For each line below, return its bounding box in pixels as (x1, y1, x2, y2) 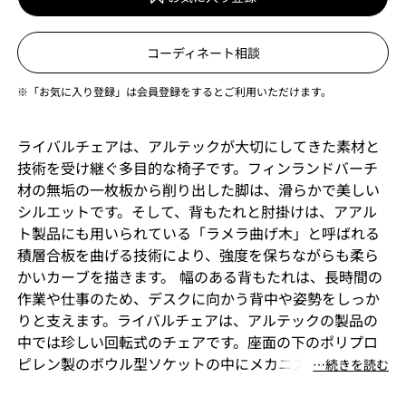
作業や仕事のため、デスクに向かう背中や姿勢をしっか (16, 287, 380, 309)
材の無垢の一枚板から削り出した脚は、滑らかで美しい (16, 179, 380, 200)
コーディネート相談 (146, 43, 260, 62)
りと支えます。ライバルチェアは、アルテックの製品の (16, 309, 378, 331)
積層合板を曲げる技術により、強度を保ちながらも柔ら (16, 244, 379, 266)
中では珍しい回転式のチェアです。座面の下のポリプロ (16, 331, 378, 353)
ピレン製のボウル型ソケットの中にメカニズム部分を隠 (16, 353, 380, 374)
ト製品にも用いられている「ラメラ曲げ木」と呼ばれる (16, 222, 380, 244)
